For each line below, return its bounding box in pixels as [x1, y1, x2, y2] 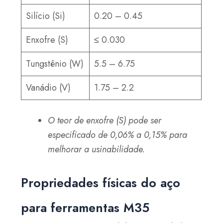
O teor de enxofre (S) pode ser [48, 113, 162, 127]
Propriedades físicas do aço [21, 173, 181, 192]
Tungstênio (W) [26, 57, 84, 70]
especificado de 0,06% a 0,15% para [48, 128, 188, 141]
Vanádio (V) [26, 81, 71, 94]
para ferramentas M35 [21, 198, 150, 217]
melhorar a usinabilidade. [48, 142, 145, 156]
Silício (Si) [26, 9, 66, 22]
